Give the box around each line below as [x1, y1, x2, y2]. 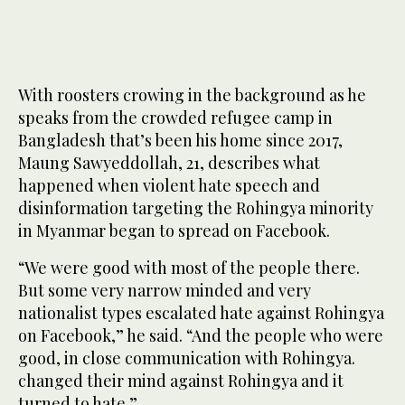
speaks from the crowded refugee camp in [18, 106, 333, 128]
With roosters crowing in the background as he [18, 83, 366, 106]
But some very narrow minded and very [18, 278, 311, 301]
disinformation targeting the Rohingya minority [18, 196, 373, 219]
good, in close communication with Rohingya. [18, 346, 355, 369]
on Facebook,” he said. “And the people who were [18, 324, 383, 346]
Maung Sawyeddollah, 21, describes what [18, 151, 320, 174]
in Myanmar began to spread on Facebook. [18, 219, 330, 241]
